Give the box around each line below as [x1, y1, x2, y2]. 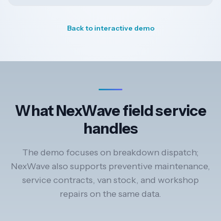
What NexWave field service [15, 102, 206, 120]
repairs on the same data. [60, 188, 161, 200]
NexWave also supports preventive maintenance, [11, 161, 210, 172]
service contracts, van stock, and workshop [22, 175, 199, 186]
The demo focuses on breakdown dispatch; [22, 147, 199, 158]
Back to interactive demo [67, 24, 154, 33]
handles [83, 119, 138, 138]
